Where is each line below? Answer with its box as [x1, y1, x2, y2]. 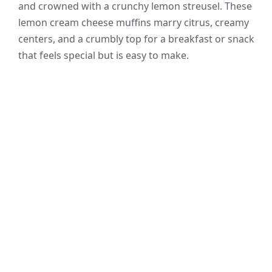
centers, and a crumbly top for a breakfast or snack [18, 32, 254, 46]
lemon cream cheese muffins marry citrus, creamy [18, 16, 249, 29]
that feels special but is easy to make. [18, 49, 189, 62]
